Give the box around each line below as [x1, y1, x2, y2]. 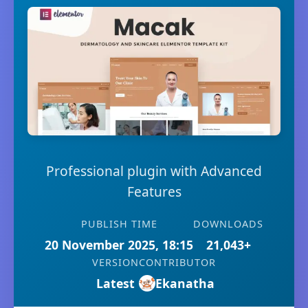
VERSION [92, 256, 139, 269]
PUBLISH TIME [80, 217, 157, 231]
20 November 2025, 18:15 [45, 236, 193, 254]
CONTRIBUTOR [139, 256, 216, 269]
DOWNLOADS [193, 217, 263, 231]
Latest [96, 275, 135, 292]
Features [126, 182, 181, 201]
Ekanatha [155, 275, 214, 292]
